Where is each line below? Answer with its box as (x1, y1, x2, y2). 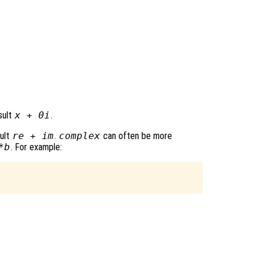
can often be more (100, 130, 172, 141)
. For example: (10, 141, 62, 153)
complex (58, 130, 100, 141)
